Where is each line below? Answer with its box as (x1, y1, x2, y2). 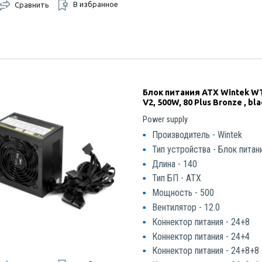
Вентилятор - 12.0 (152, 201, 220, 213)
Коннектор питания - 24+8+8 (152, 245, 260, 257)
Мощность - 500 (152, 187, 215, 199)
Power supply (143, 114, 188, 125)
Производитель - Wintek (152, 129, 243, 140)
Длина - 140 (152, 158, 198, 170)
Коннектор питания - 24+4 (152, 230, 250, 242)
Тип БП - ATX (152, 173, 202, 184)
